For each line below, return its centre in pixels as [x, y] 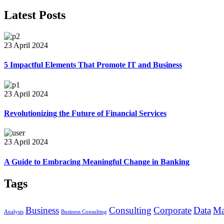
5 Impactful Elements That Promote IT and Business [93, 65]
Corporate [172, 210]
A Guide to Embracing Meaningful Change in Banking [97, 161]
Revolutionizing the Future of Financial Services [85, 113]
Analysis [14, 211]
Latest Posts [35, 15]
